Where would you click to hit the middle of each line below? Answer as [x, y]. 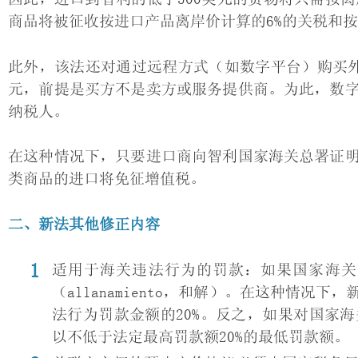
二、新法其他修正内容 [84, 224]
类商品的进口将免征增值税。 [107, 179]
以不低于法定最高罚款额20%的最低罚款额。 [201, 336]
